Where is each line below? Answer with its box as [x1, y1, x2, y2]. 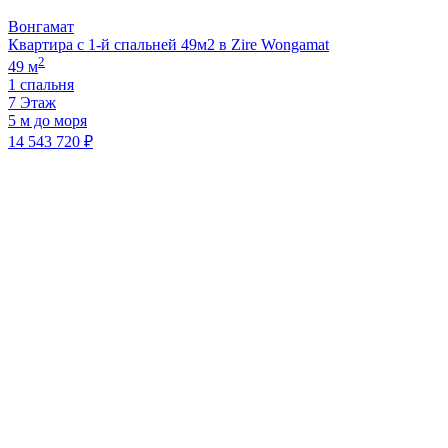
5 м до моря [8, 111, 87, 129]
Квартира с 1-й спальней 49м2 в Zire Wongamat [8, 35, 329, 53]
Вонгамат [8, 17, 74, 35]
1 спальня [8, 75, 74, 93]
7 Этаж [8, 93, 56, 111]
